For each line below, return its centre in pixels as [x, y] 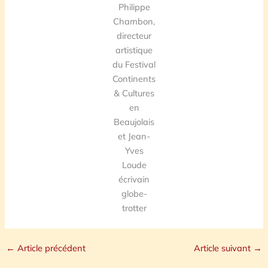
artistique [134, 50]
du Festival [134, 64]
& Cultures [134, 93]
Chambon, [134, 21]
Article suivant [224, 248]
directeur [134, 35]
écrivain [134, 179]
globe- [134, 193]
